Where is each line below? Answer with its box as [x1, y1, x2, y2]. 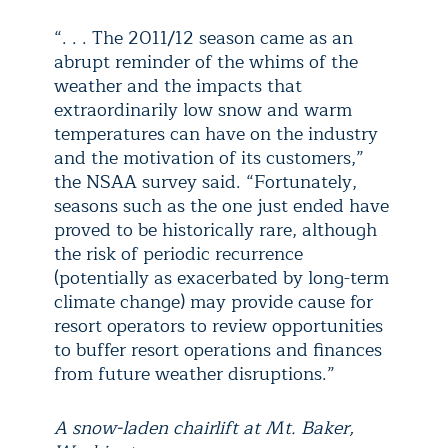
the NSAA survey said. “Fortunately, [54, 167, 357, 197]
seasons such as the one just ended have [54, 191, 389, 221]
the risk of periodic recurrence [54, 239, 303, 269]
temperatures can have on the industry [54, 119, 378, 149]
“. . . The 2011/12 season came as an [54, 23, 353, 53]
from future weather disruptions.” [54, 359, 335, 389]
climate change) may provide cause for [54, 287, 373, 317]
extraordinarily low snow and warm [54, 95, 352, 125]
